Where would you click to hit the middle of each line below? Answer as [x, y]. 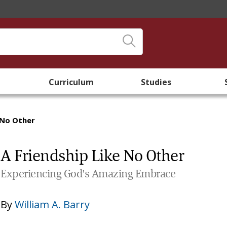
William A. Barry [52, 204]
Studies [156, 82]
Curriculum [71, 82]
